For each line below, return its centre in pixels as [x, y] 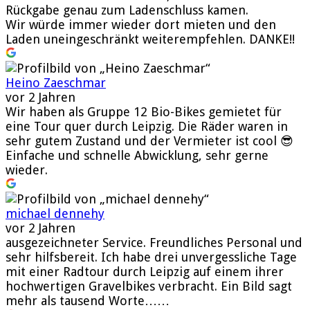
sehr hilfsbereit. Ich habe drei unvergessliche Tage [151, 257]
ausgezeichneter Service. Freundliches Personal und [154, 242]
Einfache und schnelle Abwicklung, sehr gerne [137, 155]
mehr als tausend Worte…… [88, 300]
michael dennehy [55, 213]
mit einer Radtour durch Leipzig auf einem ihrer [145, 271]
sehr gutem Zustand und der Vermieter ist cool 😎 [149, 140]
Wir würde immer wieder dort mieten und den [141, 24]
